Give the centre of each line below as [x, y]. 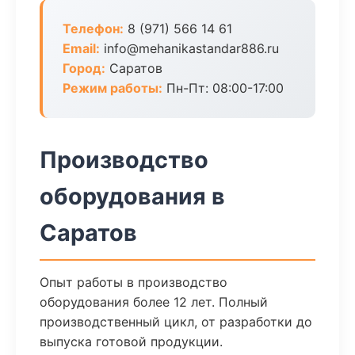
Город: [84, 68]
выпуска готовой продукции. [131, 342]
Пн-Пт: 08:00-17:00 [223, 88]
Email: [81, 48]
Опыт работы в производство [134, 282]
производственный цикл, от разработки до [176, 322]
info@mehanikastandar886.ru [189, 48]
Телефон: [93, 29]
